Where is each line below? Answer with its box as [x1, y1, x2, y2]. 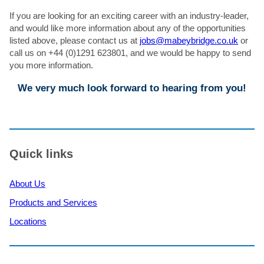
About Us [9, 179, 45, 189]
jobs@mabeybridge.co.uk [140, 35, 238, 45]
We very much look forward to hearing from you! [18, 82, 246, 94]
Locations [9, 216, 47, 226]
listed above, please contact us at [9, 35, 140, 45]
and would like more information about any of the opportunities [9, 23, 246, 33]
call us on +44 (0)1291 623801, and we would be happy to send [9, 48, 251, 58]
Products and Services [9, 197, 97, 207]
